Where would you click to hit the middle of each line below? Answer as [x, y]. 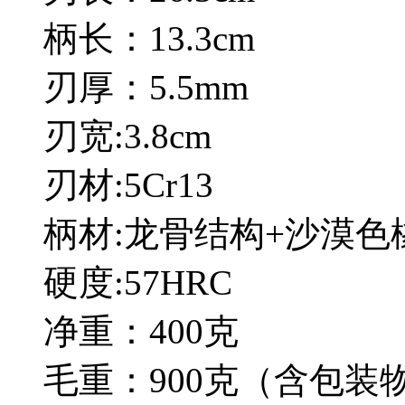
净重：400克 [141, 332]
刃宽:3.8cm [127, 137]
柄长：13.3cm [149, 39]
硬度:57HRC [138, 283]
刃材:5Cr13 [128, 185]
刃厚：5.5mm [146, 88]
